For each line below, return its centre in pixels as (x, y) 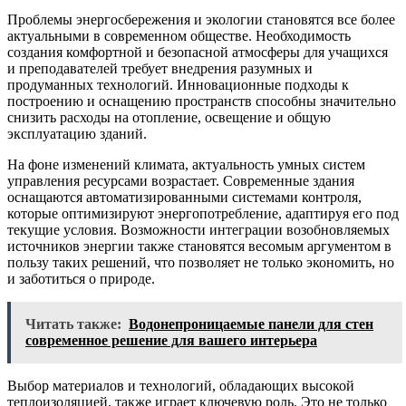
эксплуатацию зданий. (77, 133)
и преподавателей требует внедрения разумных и (160, 68)
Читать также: (73, 324)
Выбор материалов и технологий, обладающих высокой (181, 385)
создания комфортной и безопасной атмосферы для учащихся (198, 52)
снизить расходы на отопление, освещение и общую (169, 117)
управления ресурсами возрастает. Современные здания (181, 180)
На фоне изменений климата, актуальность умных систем (186, 164)
